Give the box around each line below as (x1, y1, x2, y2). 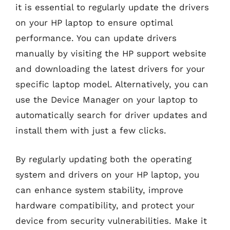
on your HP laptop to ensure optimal (15, 17, 172, 28)
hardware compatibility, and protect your (15, 200, 195, 210)
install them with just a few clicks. (15, 125, 166, 136)
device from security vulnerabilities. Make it (15, 215, 207, 226)
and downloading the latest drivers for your (15, 64, 205, 74)
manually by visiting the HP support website (15, 48, 206, 59)
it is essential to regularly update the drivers (15, 2, 209, 12)
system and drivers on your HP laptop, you (15, 169, 199, 180)
